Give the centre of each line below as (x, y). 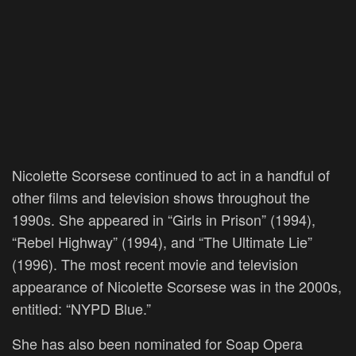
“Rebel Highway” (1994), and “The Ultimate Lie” (162, 241)
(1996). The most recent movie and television (155, 263)
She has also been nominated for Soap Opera (157, 343)
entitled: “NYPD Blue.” (81, 308)
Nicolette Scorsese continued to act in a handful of (171, 174)
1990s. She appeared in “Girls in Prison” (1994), (164, 219)
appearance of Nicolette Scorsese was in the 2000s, (177, 286)
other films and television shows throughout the (161, 197)
